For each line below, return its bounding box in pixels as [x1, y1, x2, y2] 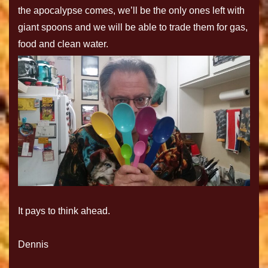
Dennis [18, 239, 48, 249]
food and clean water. [18, 38, 108, 49]
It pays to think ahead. [18, 205, 110, 216]
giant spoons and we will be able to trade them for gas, [18, 22, 248, 32]
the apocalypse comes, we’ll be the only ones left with [18, 5, 245, 16]
